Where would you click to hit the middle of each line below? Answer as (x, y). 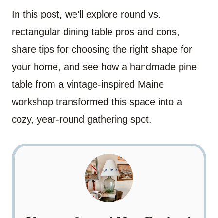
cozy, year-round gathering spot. (82, 119)
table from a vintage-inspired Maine (88, 84)
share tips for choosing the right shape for (102, 49)
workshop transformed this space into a (97, 101)
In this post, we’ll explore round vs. (86, 14)
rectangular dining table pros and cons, (96, 31)
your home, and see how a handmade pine (104, 66)
